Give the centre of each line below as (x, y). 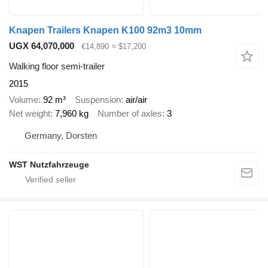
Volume (24, 99)
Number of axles (130, 113)
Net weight (30, 113)
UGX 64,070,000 (42, 45)
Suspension (98, 99)
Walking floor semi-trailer (57, 66)
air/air (136, 99)
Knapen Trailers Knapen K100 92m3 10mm (105, 30)
